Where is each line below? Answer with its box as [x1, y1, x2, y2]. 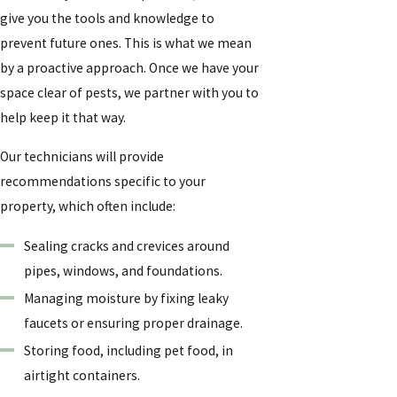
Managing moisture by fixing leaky [24, 289, 230, 307]
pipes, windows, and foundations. [24, 261, 223, 279]
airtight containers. [24, 367, 141, 385]
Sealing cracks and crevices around [24, 237, 230, 254]
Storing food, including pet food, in [24, 342, 234, 360]
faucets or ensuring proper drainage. [24, 314, 244, 331]
